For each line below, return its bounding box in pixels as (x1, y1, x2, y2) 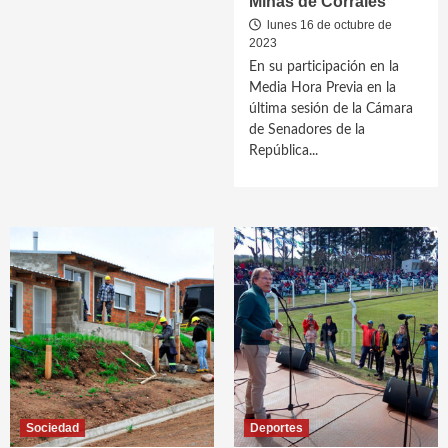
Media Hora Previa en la (249, 81, 396, 95)
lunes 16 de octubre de (264, 18, 392, 32)
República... (249, 144, 318, 158)
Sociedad (26, 421, 79, 435)
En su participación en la (249, 60, 399, 74)
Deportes (250, 421, 303, 435)
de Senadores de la (249, 123, 365, 137)
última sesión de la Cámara (249, 102, 413, 116)
